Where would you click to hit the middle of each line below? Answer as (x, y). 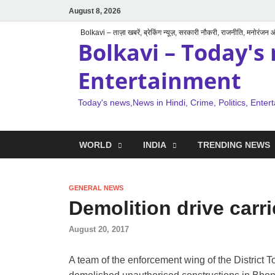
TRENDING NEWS (234, 145)
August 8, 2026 (95, 11)
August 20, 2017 (99, 230)
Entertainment (160, 81)
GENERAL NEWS (96, 188)
